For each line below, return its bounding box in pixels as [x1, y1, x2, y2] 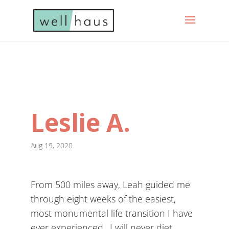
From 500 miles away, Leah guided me [30, 178, 190, 191]
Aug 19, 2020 [30, 141, 73, 150]
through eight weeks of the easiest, [30, 193, 176, 205]
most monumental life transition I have [30, 207, 193, 219]
